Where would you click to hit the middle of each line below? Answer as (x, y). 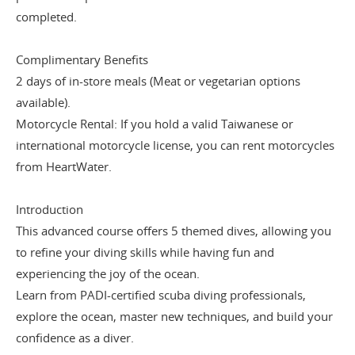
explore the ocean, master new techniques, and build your (174, 317)
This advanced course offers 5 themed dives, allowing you (174, 231)
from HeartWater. (64, 167)
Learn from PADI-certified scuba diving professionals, (161, 295)
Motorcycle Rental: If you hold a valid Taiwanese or (155, 124)
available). (43, 103)
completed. (46, 17)
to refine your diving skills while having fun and (145, 252)
